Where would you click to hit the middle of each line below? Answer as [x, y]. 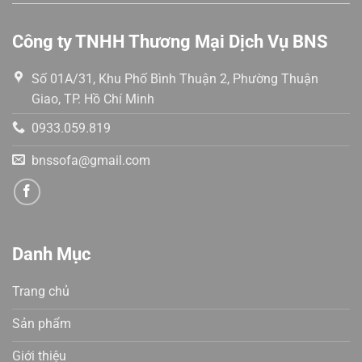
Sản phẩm [42, 324]
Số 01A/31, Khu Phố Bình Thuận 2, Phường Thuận [175, 79]
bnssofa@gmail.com [91, 160]
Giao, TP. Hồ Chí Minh [93, 99]
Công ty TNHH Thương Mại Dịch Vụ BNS [170, 42]
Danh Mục [51, 254]
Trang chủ [41, 292]
